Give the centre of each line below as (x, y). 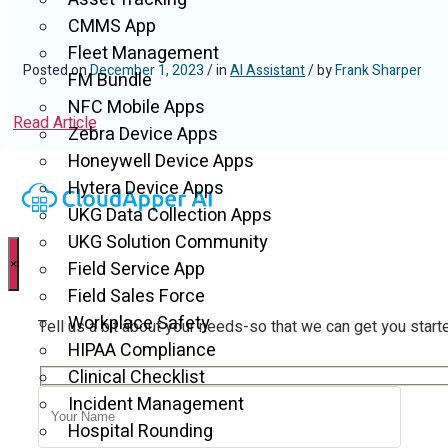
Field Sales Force (136, 297)
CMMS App (112, 27)
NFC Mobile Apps (136, 108)
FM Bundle (110, 81)
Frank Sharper (378, 71)
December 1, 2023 (147, 71)
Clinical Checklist (136, 378)
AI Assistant (267, 71)
